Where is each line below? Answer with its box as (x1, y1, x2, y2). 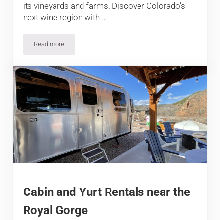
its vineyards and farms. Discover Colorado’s (23, 1, 186, 11)
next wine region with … (23, 12, 108, 23)
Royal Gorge (23, 203, 88, 218)
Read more (34, 40, 65, 48)
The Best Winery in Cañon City (48, 43, 132, 51)
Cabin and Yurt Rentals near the (23, 185, 191, 199)
